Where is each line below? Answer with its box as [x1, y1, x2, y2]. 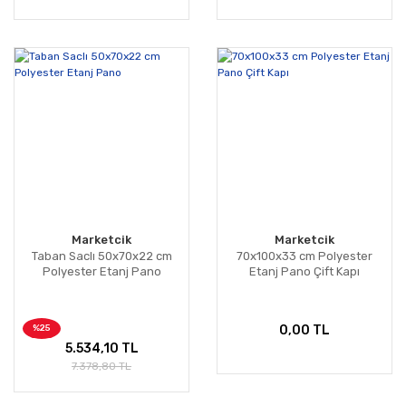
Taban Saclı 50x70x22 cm [31, 249, 172, 264]
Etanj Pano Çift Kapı [249, 265, 360, 279]
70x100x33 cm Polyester [237, 249, 372, 264]
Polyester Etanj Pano [42, 265, 161, 279]
